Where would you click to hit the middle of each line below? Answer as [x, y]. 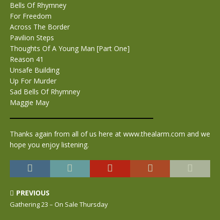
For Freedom [31, 16]
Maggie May [29, 102]
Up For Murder [33, 81]
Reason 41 [27, 59]
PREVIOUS [33, 192]
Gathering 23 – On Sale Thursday [59, 204]
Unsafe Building [35, 70]
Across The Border [40, 27]
